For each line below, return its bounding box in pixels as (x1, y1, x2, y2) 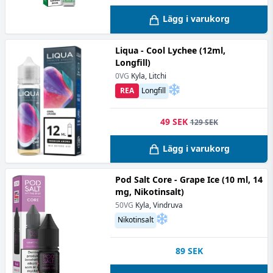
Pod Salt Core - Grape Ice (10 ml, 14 (115, 173, 263, 185)
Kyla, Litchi (131, 70, 166, 81)
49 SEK (160, 115, 188, 127)
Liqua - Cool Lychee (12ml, (115, 44, 225, 56)
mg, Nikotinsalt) (115, 185, 184, 197)
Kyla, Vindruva (135, 199, 183, 210)
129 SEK (190, 116, 218, 127)
